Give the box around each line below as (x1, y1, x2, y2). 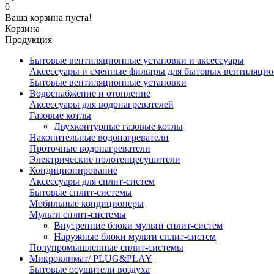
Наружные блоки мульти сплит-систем (54, 231, 216, 242)
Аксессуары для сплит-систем (29, 176, 155, 187)
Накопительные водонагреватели (29, 132, 169, 143)
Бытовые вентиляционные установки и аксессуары (29, 55, 244, 65)
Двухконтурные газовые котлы (54, 121, 183, 131)
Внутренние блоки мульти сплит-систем (54, 220, 223, 231)
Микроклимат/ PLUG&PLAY (29, 253, 152, 264)
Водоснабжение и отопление (29, 88, 150, 98)
